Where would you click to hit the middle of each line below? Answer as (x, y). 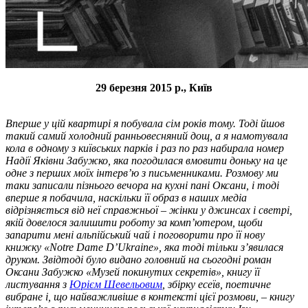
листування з (37, 284)
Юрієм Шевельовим (116, 284)
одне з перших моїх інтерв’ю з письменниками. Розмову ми (142, 173)
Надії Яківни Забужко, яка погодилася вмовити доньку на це (146, 160)
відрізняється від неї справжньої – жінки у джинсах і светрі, (149, 210)
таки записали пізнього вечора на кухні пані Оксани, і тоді (142, 185)
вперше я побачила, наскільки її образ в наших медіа (126, 197)
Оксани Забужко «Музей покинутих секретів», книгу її (133, 272)
